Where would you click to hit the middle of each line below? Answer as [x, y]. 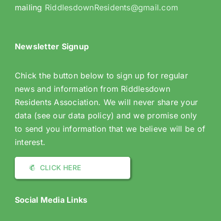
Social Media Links [51, 200]
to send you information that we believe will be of [110, 129]
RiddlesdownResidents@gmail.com [111, 8]
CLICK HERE [61, 168]
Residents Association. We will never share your [106, 102]
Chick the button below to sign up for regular [101, 76]
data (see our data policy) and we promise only [106, 116]
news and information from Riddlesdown [92, 89]
